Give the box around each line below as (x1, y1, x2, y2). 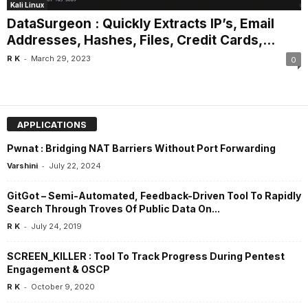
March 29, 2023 (31, 53, 91, 63)
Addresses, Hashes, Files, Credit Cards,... (7, 32, 275, 48)
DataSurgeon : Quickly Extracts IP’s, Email (7, 15, 274, 32)
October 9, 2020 (31, 282, 95, 292)
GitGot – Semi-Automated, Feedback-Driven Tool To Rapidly (7, 190, 301, 202)
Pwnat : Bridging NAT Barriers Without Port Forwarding (7, 142, 276, 155)
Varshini (7, 161, 38, 171)
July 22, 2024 (49, 161, 101, 171)
